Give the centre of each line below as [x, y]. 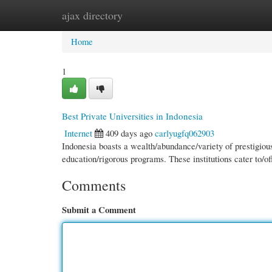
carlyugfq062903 [185, 133]
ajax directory [92, 15]
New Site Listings [153, 15]
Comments [94, 185]
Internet [78, 133]
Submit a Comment [99, 210]
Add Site [219, 15]
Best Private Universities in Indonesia [132, 116]
